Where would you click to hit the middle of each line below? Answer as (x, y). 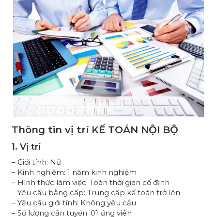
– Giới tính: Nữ (36, 162)
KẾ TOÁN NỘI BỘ (135, 130)
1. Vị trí (26, 147)
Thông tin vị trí (52, 130)
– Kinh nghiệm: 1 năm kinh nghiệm (74, 172)
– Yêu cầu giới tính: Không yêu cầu (74, 202)
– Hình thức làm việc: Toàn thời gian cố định (91, 182)
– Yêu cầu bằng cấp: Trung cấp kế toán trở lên (96, 192)
